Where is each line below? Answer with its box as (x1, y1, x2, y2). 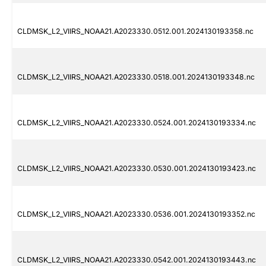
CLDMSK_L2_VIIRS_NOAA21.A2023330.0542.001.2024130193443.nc (17, 255, 256, 265)
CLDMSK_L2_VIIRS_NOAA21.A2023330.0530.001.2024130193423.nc (17, 164, 256, 173)
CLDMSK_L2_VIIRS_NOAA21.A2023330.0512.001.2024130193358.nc (17, 27, 254, 36)
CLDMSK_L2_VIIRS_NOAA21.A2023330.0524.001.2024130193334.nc (17, 118, 256, 128)
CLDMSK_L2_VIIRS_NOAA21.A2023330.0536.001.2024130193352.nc (17, 210, 255, 219)
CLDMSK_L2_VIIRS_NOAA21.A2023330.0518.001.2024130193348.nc (17, 72, 255, 82)
